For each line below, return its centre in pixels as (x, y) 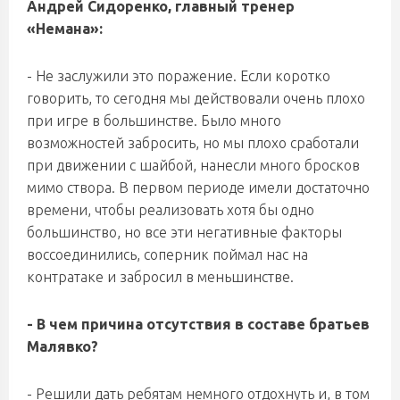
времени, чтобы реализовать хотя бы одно (171, 210)
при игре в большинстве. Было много (154, 121)
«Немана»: (65, 29)
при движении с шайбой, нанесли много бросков (193, 165)
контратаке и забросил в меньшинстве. (160, 277)
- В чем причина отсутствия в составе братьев (198, 324)
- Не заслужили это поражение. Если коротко (179, 76)
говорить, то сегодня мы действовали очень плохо (196, 98)
